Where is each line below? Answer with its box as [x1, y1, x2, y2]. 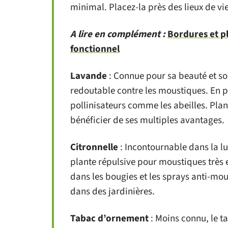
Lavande [70, 69, 107, 83]
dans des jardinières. [70, 185, 155, 198]
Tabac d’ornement [70, 212, 149, 225]
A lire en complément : [70, 27, 165, 41]
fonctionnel [70, 42, 120, 56]
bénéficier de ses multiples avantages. [70, 113, 224, 127]
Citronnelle [70, 140, 118, 154]
